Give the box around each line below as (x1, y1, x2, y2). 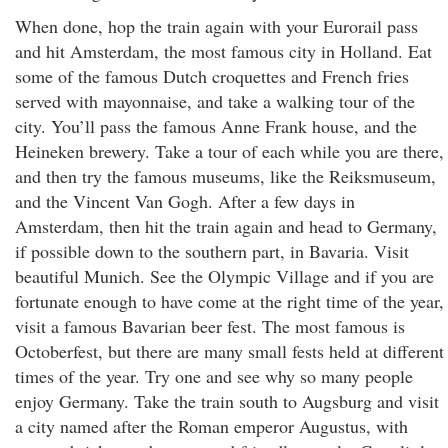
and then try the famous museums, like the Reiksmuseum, (15, 164, 436, 188)
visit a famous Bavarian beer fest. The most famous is (15, 314, 405, 338)
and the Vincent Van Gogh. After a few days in (15, 189, 355, 213)
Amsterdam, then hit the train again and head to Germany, (15, 214, 437, 238)
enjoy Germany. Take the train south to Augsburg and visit (15, 389, 439, 413)
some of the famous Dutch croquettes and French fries (15, 64, 409, 88)
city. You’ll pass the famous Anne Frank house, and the (15, 114, 417, 138)
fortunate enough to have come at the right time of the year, (15, 289, 444, 313)
